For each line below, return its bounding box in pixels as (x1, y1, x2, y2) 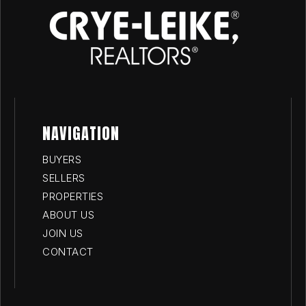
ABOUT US (42, 208, 94, 222)
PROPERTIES (42, 190, 103, 204)
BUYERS (42, 153, 81, 167)
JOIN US (42, 227, 83, 240)
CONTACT (42, 245, 94, 259)
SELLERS (42, 171, 85, 185)
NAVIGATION (42, 122, 120, 145)
